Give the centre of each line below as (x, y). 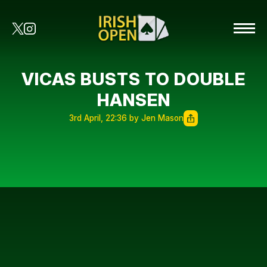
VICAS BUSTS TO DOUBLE (133, 79)
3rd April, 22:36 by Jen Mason (126, 118)
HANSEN (133, 100)
